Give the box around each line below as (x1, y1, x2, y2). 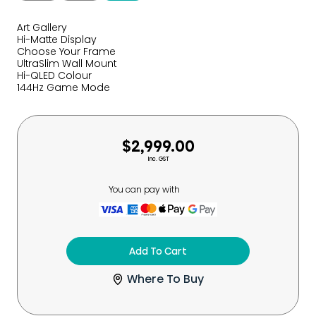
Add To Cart (129, 244, 187, 258)
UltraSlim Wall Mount (17, 56, 116, 71)
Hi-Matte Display (17, 32, 97, 47)
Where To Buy (127, 271, 204, 287)
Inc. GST (147, 155, 169, 163)
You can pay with (108, 183, 180, 195)
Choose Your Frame (17, 44, 116, 59)
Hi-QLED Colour (17, 68, 92, 83)
